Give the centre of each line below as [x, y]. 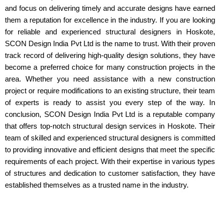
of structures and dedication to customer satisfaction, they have [110, 173]
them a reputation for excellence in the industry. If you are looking [110, 20]
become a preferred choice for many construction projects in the [110, 67]
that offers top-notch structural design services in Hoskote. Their [110, 126]
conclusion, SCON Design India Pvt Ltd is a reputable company [110, 114]
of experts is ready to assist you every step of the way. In [110, 102]
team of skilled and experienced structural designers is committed [110, 138]
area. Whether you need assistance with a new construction [110, 79]
